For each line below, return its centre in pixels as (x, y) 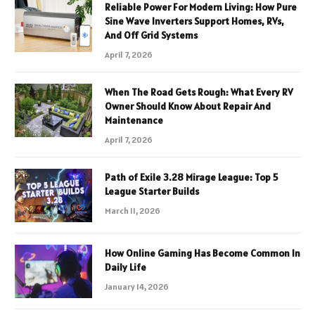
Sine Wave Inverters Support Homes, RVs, (194, 21)
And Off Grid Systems (151, 35)
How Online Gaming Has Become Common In (202, 253)
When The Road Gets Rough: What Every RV (199, 92)
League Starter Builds (152, 191)
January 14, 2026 (137, 286)
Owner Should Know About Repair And (188, 106)
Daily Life (126, 267)
